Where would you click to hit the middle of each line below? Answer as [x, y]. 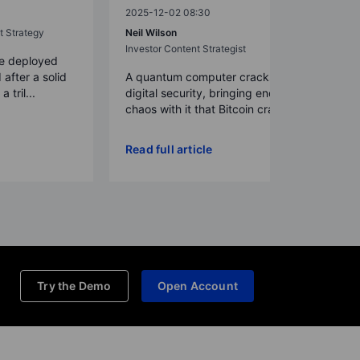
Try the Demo [74, 285]
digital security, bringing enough [210, 92]
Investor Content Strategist [186, 48]
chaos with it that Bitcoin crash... [211, 108]
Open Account [197, 285]
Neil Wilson [151, 32]
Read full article [169, 149]
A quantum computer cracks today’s [221, 76]
